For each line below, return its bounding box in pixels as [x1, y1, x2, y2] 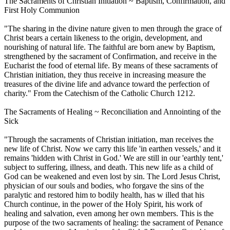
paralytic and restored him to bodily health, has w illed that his [4, 190, 204, 200]
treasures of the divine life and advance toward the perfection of [4, 80, 209, 89]
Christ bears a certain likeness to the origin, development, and [4, 33, 202, 43]
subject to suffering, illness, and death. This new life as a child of [4, 163, 213, 172]
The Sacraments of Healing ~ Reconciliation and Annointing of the [4, 107, 221, 117]
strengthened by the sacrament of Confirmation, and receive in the [4, 52, 217, 61]
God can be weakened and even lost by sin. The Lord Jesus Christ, [4, 172, 220, 181]
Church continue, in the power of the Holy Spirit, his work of [4, 200, 202, 209]
